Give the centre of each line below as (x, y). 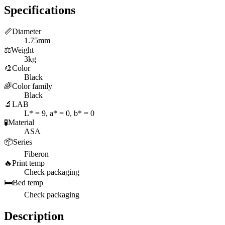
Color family (32, 86)
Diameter (27, 31)
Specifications (40, 10)
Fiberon (36, 154)
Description (34, 216)
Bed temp (28, 182)
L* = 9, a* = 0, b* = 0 (59, 113)
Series (23, 142)
